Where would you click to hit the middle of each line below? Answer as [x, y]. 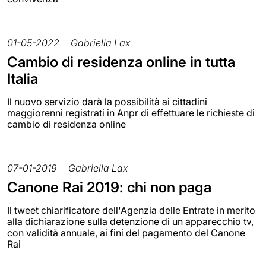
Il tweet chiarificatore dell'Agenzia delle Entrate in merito [131, 210]
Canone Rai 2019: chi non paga [109, 188]
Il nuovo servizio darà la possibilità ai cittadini [107, 102]
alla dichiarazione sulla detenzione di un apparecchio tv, [130, 222]
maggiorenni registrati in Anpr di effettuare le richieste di [131, 113]
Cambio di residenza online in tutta [121, 62]
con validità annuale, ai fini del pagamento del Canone [126, 233]
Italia [23, 79]
